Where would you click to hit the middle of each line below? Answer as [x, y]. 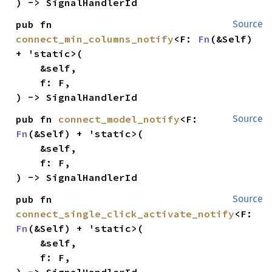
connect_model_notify [119, 119]
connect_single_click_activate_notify [125, 213]
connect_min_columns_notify [95, 39]
